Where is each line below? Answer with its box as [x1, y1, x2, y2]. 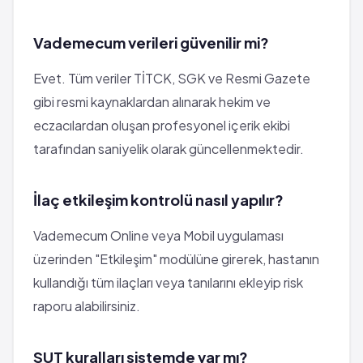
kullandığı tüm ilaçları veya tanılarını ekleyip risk [33, 273, 303, 291]
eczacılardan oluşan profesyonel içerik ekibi [33, 116, 290, 134]
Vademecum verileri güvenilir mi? [33, 32, 269, 52]
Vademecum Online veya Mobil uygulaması [33, 226, 284, 244]
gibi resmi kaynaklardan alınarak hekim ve [33, 92, 271, 110]
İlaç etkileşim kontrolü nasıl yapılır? [33, 190, 284, 209]
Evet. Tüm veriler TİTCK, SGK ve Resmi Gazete [33, 69, 310, 87]
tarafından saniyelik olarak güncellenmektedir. [33, 139, 304, 157]
